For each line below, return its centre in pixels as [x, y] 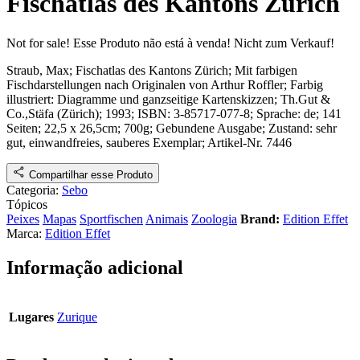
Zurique [77, 317]
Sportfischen [111, 219]
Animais [167, 219]
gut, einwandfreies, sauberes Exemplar [104, 142]
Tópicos [27, 204]
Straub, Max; [41, 70]
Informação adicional [95, 267]
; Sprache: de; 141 [296, 113]
